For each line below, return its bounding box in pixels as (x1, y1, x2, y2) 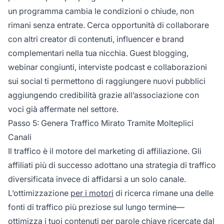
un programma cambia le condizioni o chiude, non (8, 5, 194, 16)
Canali (8, 131, 31, 142)
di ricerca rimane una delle (113, 187, 213, 198)
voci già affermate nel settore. (8, 103, 118, 114)
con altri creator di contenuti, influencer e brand (8, 33, 184, 44)
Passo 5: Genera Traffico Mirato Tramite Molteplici (8, 117, 193, 128)
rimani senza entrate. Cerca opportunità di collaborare (8, 19, 209, 30)
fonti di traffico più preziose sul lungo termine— (8, 201, 184, 212)
